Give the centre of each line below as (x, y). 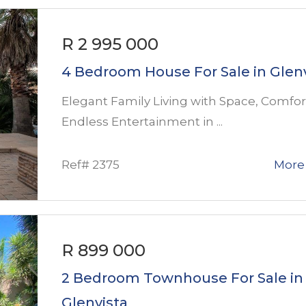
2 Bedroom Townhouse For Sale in (182, 278)
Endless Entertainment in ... (142, 121)
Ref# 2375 (91, 164)
